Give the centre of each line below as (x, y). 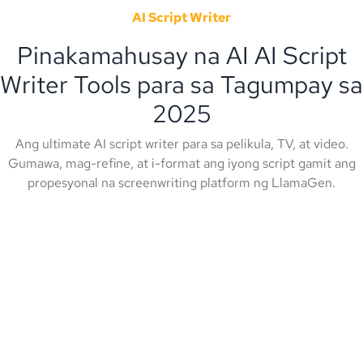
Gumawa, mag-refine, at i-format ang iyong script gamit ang (181, 163)
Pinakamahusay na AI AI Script (181, 55)
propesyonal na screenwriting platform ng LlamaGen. (181, 182)
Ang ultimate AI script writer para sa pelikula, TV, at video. (181, 143)
